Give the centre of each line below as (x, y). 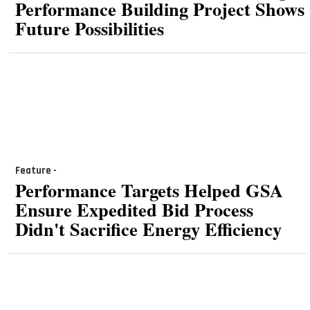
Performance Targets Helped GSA (149, 190)
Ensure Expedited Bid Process (134, 209)
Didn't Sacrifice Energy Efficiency (148, 228)
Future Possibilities (89, 28)
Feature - (36, 171)
